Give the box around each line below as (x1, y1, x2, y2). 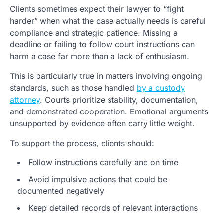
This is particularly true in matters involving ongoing (10, 71, 202, 81)
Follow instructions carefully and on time (28, 157, 178, 168)
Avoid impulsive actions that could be (28, 174, 167, 184)
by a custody (137, 83, 185, 93)
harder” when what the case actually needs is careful (10, 16, 206, 26)
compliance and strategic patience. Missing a (10, 28, 178, 38)
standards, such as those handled (10, 83, 137, 93)
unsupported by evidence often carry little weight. (10, 118, 195, 129)
